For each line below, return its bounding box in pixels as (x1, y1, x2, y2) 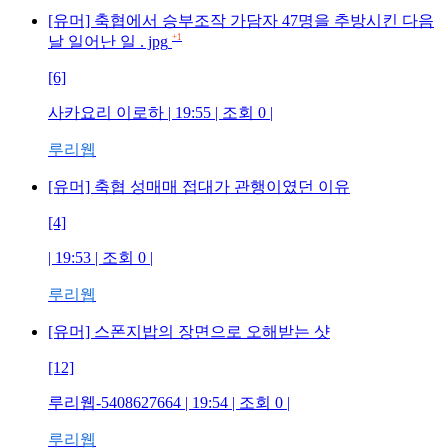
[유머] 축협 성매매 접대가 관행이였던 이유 (48, 178, 350, 195)
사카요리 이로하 (48, 104, 164, 121)
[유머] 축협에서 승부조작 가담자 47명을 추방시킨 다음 (48, 12, 434, 29)
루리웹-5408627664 (48, 394, 181, 411)
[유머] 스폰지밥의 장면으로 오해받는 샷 (48, 323, 330, 340)
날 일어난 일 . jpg (48, 33, 168, 50)
